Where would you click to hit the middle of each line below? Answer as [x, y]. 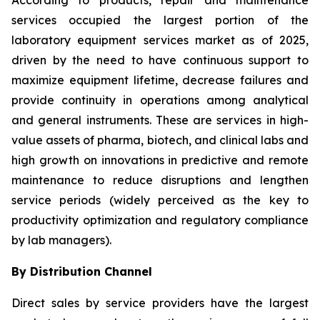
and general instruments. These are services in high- [160, 120]
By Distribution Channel [82, 272]
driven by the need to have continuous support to [160, 60]
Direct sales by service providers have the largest [160, 303]
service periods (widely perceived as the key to [160, 200]
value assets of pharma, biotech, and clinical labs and [160, 140]
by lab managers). [61, 240]
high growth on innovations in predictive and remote [160, 160]
